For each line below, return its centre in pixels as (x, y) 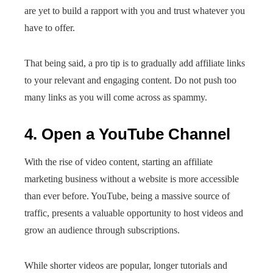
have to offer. (50, 28)
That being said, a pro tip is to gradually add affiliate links (135, 63)
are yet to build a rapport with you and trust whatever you (135, 11)
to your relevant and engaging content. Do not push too (130, 80)
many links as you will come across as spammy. (116, 97)
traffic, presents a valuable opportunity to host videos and (134, 213)
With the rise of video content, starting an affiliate (119, 162)
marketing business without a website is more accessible (132, 179)
